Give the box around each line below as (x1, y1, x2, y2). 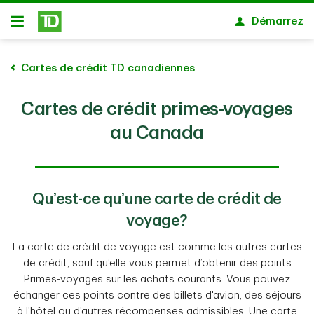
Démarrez (252, 15, 303, 27)
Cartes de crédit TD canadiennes (20, 63, 195, 74)
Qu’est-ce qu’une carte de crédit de (32, 191, 282, 207)
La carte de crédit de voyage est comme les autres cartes (12, 242, 302, 252)
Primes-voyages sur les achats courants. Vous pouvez (24, 274, 290, 285)
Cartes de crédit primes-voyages (21, 100, 293, 118)
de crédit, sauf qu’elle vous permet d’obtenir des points (22, 258, 292, 268)
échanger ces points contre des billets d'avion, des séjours (13, 290, 301, 301)
